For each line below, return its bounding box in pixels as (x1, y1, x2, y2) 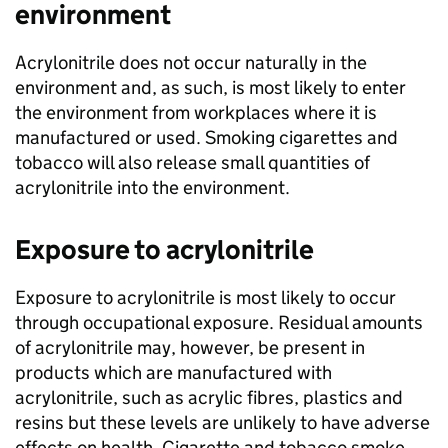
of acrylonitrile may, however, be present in (15, 336, 365, 359)
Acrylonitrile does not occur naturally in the (15, 51, 367, 74)
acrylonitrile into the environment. (15, 176, 290, 199)
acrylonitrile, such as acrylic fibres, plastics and (15, 386, 403, 409)
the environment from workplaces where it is (15, 101, 377, 124)
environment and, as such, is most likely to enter (15, 76, 406, 99)
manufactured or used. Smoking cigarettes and (15, 126, 398, 149)
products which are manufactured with (15, 361, 332, 384)
